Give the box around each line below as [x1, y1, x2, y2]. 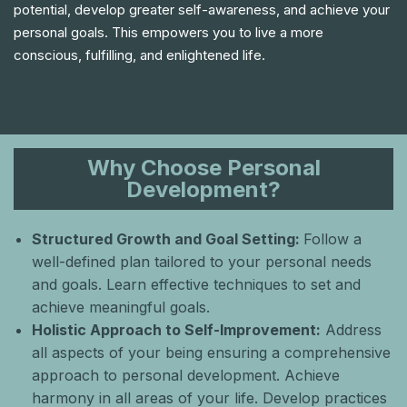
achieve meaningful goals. [32, 298, 210, 316]
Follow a [303, 230, 362, 248]
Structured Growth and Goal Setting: [32, 230, 303, 248]
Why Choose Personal [86, 154, 321, 181]
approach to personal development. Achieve [32, 366, 340, 384]
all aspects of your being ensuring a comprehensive [32, 343, 391, 362]
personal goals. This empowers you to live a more [14, 24, 323, 41]
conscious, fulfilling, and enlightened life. [14, 46, 265, 64]
